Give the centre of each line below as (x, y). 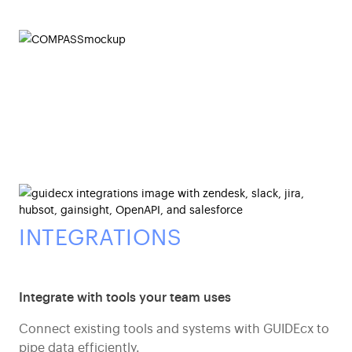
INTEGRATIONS (100, 235)
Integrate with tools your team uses (125, 296)
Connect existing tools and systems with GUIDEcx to (174, 327)
